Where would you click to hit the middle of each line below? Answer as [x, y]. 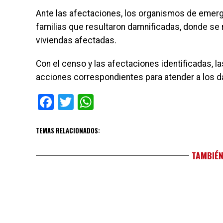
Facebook [87, 102]
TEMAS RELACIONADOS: [68, 131]
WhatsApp [129, 102]
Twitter [98, 102]
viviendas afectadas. [76, 41]
